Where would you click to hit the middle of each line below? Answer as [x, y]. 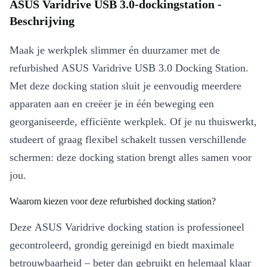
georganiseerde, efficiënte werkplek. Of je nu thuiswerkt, [133, 122]
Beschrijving [42, 21]
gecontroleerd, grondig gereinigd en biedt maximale [122, 245]
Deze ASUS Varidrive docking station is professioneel [127, 227]
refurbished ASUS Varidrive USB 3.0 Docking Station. [129, 68]
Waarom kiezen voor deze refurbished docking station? [113, 201]
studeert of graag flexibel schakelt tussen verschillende [128, 139]
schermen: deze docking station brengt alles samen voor [131, 157]
